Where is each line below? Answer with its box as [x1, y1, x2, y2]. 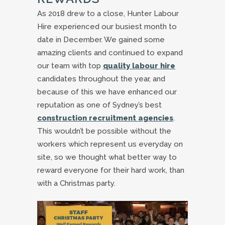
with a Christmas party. [37, 178, 116, 188]
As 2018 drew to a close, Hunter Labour [37, 9, 179, 18]
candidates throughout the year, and [37, 74, 165, 83]
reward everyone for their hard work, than [37, 165, 184, 175]
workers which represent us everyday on [37, 139, 183, 149]
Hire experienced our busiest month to [37, 22, 177, 31]
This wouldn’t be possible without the [37, 126, 171, 136]
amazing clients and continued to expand [37, 48, 183, 57]
